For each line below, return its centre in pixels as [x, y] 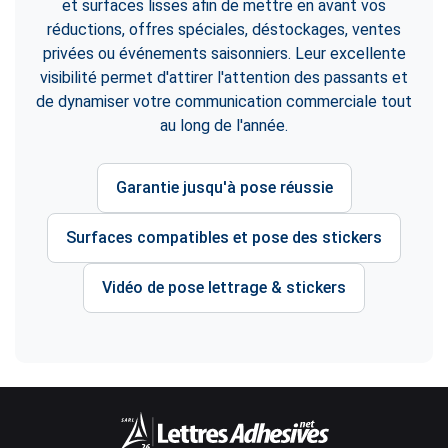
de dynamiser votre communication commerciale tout [224, 101]
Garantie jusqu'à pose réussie [224, 187]
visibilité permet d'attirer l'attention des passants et [224, 77]
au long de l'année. [224, 125]
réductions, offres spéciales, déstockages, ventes [224, 29]
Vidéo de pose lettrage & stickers [224, 287]
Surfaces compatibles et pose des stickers [224, 237]
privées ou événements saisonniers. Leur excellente [224, 53]
